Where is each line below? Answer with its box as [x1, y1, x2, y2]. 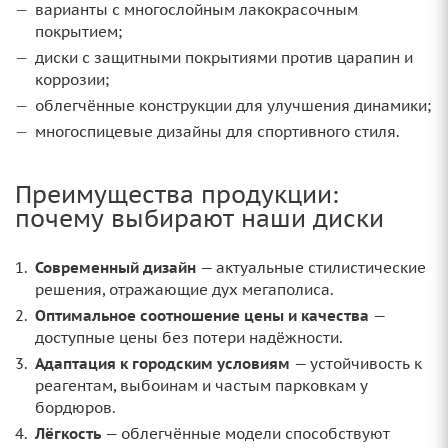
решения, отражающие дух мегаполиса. [35, 280, 334, 300]
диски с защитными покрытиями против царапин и [35, 48, 413, 68]
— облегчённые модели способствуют [101, 424, 390, 444]
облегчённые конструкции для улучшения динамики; [35, 96, 431, 116]
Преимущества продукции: [15, 179, 339, 211]
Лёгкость [35, 424, 101, 444]
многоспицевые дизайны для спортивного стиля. [35, 122, 400, 142]
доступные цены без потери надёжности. [35, 328, 343, 348]
